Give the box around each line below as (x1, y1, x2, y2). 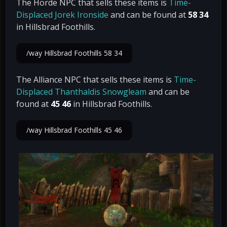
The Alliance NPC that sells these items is (16, 73, 174, 85)
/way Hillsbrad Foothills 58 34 (26, 48, 122, 58)
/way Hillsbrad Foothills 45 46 (26, 125, 122, 135)
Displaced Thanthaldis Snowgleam (16, 86, 146, 97)
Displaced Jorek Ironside (16, 9, 108, 20)
